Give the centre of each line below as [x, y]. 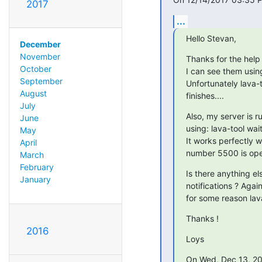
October [35, 68]
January [35, 179]
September [41, 81]
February [37, 167]
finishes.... [205, 95]
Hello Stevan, [211, 38]
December [40, 44]
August [33, 93]
